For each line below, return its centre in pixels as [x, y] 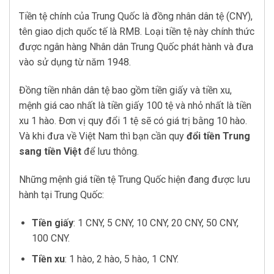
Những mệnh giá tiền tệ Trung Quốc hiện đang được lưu [135, 179]
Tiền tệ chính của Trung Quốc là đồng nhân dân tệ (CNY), [136, 17]
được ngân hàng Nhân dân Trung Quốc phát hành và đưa [136, 47]
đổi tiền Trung [218, 136]
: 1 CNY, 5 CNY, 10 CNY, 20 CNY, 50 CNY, [156, 223]
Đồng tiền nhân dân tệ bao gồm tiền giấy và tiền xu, [125, 90]
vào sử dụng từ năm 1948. [75, 62]
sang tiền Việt [50, 151]
